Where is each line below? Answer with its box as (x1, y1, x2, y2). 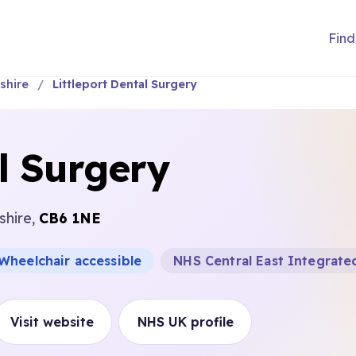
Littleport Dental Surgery (52, 77, 197, 91)
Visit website (10, 314, 94, 330)
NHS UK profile (137, 314, 234, 330)
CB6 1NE (39, 209, 101, 226)
